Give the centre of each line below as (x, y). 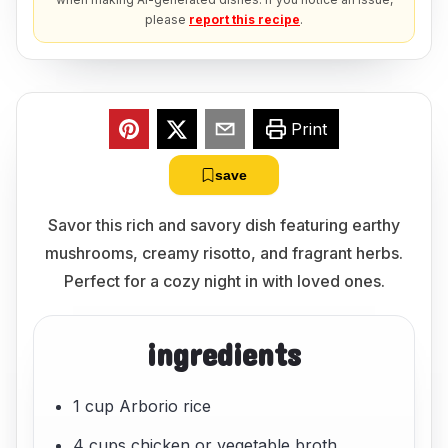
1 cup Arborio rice (142, 406)
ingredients (224, 354)
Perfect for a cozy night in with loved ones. (224, 281)
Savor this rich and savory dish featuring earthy (224, 225)
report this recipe (244, 19)
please (165, 19)
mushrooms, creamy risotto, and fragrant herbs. (224, 253)
